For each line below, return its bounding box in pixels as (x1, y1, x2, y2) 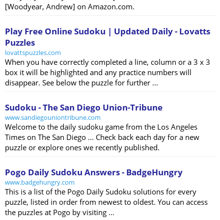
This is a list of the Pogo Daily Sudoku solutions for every (5, 187, 196, 197)
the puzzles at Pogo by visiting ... (5, 207, 114, 218)
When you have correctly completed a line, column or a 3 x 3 (5, 57, 210, 67)
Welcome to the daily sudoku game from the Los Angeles (5, 122, 197, 132)
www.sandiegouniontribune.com (5, 113, 101, 122)
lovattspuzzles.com (5, 48, 61, 57)
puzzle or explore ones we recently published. (5, 142, 160, 153)
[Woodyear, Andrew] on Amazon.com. (5, 1, 135, 12)
